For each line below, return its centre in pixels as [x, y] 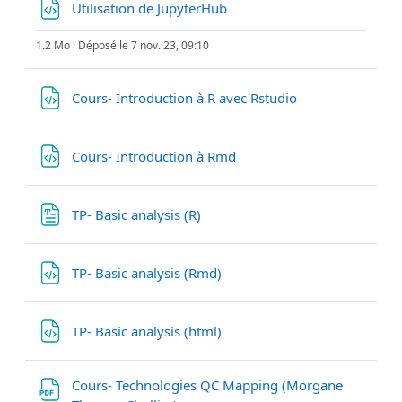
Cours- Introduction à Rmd [156, 156]
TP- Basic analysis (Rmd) [149, 272]
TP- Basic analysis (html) [149, 331]
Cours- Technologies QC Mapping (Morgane [207, 385]
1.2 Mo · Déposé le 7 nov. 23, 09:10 [122, 45]
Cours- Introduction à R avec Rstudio [186, 97]
